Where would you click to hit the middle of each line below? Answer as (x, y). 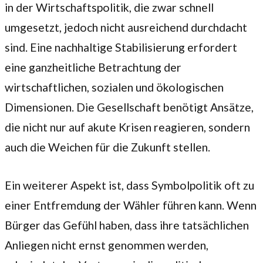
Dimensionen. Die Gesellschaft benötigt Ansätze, (129, 107)
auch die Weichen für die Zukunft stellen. (107, 147)
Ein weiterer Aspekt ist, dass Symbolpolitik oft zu (129, 185)
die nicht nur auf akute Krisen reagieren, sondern (127, 127)
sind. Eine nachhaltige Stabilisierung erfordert (121, 47)
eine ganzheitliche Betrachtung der (93, 67)
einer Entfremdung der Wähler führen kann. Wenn (131, 205)
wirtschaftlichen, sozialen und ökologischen (114, 87)
